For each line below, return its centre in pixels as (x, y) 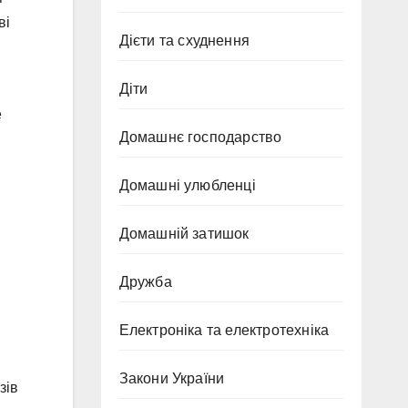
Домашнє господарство (200, 137)
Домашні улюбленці (187, 185)
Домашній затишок (184, 234)
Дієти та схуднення (184, 41)
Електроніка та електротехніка (224, 330)
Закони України (172, 378)
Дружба (145, 282)
